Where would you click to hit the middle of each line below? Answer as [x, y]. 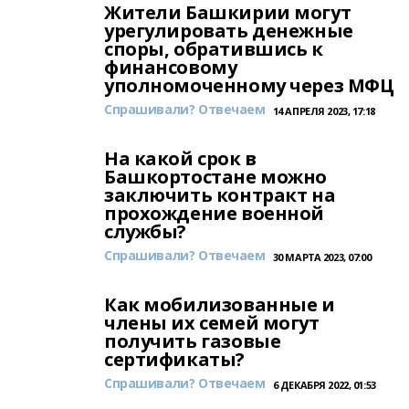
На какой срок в [180, 158]
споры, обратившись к [214, 49]
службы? [146, 231]
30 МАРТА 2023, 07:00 [322, 257]
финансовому [171, 67]
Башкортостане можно [216, 177]
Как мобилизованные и [220, 304]
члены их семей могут [212, 323]
